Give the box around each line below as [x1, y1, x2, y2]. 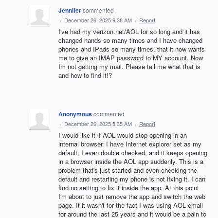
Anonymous [58, 109, 92, 118]
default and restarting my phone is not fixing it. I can [58, 174, 205, 183]
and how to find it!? [58, 70, 112, 80]
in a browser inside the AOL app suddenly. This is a [58, 156, 203, 166]
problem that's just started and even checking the [58, 165, 197, 175]
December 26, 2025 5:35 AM [64, 119, 132, 127]
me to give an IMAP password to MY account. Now [58, 53, 203, 62]
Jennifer [58, 5, 81, 15]
